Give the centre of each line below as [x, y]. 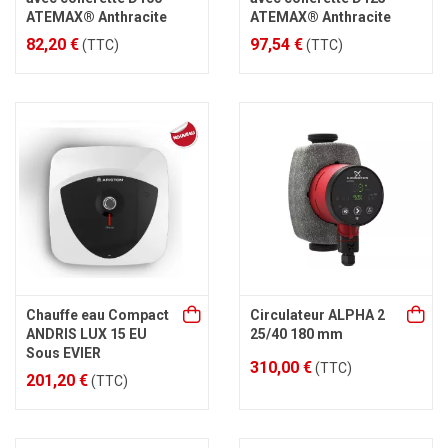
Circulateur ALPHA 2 [317, 315]
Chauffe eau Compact [97, 315]
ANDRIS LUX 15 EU [86, 334]
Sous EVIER [63, 353]
